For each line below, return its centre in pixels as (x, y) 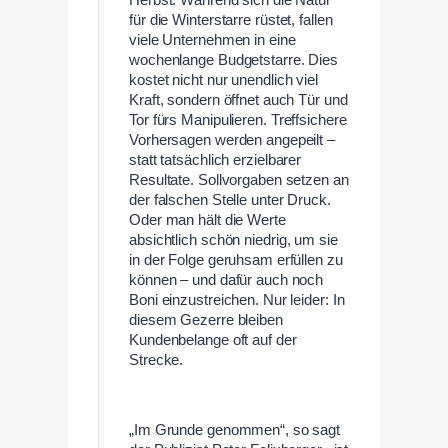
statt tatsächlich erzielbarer (215, 160)
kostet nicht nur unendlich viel (223, 80)
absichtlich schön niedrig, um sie (233, 240)
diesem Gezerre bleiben (206, 320)
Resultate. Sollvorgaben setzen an (239, 180)
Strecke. (156, 360)
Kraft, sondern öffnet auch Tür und (238, 100)
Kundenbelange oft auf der (213, 340)
